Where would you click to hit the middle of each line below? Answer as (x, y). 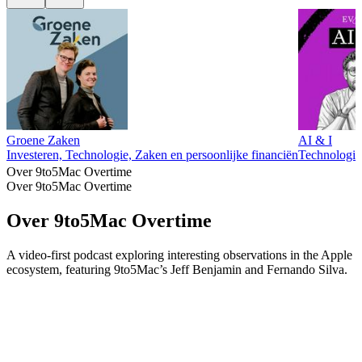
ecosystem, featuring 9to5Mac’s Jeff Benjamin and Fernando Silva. (177, 269)
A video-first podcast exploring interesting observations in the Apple (179, 255)
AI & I (315, 141)
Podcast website (47, 284)
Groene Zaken (43, 141)
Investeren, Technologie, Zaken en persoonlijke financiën (152, 155)
